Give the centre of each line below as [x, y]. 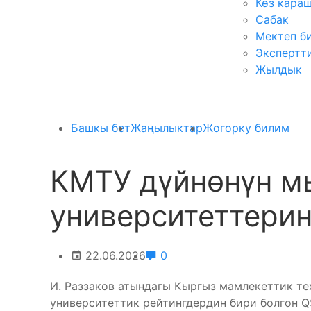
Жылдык [279, 69]
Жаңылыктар [167, 128]
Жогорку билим [246, 128]
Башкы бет [101, 128]
